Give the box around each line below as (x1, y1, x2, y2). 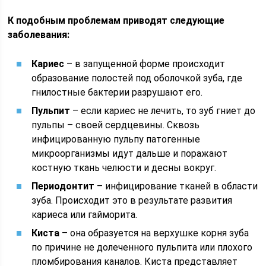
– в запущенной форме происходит (64, 58, 226, 69)
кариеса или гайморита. (31, 209, 138, 220)
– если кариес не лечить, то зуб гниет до (70, 105, 256, 116)
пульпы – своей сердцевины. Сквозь (31, 119, 200, 131)
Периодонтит (31, 180, 95, 192)
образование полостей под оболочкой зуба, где (31, 72, 243, 84)
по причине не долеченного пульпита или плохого (31, 242, 253, 253)
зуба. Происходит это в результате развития (31, 195, 233, 206)
